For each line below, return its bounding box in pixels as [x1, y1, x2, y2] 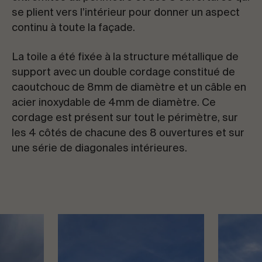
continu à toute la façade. [12, 23, 135, 33]
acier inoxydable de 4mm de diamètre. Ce [12, 98, 216, 108]
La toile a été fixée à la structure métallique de [12, 52, 239, 63]
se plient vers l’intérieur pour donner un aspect [12, 8, 240, 18]
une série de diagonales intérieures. [12, 143, 187, 154]
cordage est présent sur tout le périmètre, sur [12, 113, 238, 123]
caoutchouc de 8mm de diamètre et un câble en [12, 82, 246, 93]
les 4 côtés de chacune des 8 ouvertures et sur [12, 128, 244, 139]
